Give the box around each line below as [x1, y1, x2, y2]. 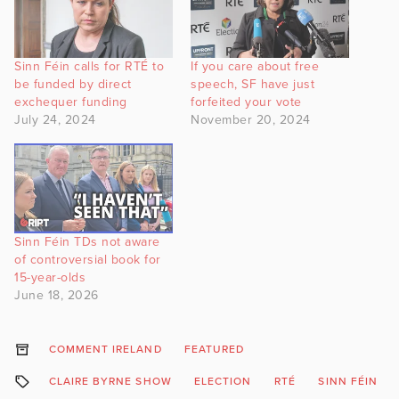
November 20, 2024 [191, 111, 311, 127]
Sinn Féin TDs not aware [14, 234, 160, 250]
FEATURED [183, 343, 245, 356]
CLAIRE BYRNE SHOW [48, 375, 172, 388]
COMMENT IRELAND [48, 343, 162, 356]
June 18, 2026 [14, 288, 99, 304]
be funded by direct [14, 76, 132, 92]
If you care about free [191, 58, 319, 74]
